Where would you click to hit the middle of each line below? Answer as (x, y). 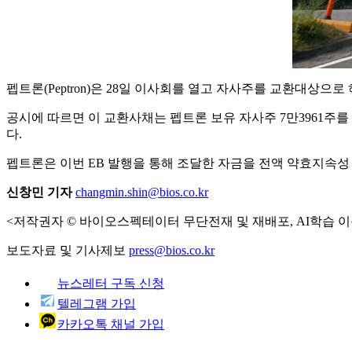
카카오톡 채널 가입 (111, 324)
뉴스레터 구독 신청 (111, 283)
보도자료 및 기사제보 (68, 250)
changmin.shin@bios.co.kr (142, 192)
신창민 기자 (39, 192)
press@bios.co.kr (172, 250)
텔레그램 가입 (97, 303)
